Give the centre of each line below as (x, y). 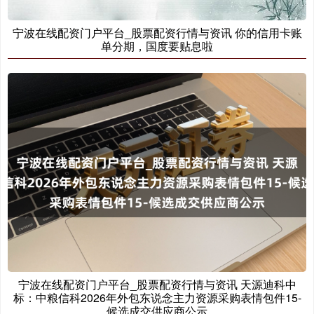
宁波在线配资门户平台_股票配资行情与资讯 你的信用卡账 (157, 32)
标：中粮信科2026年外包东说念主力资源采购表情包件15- (157, 297)
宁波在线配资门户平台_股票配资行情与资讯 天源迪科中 (157, 284)
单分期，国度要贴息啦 (157, 46)
